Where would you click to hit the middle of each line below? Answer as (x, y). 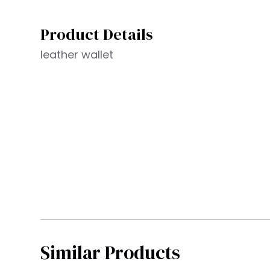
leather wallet (77, 54)
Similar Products (111, 252)
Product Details (97, 34)
